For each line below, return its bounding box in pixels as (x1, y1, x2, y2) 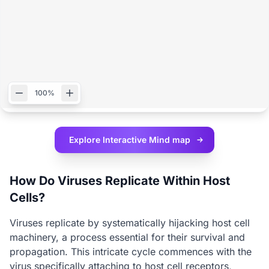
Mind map (149, 134, 190, 145)
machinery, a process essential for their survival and (10, 231, 245, 243)
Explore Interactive (69, 134, 149, 145)
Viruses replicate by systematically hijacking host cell (10, 217, 250, 229)
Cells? (10, 190, 45, 205)
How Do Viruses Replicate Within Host (10, 174, 230, 188)
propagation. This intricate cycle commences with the (10, 246, 252, 258)
